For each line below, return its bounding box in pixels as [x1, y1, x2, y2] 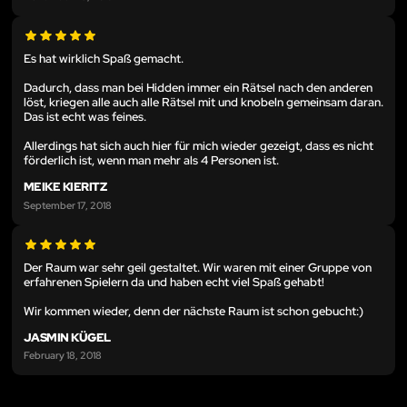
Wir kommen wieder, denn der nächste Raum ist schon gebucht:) [24, 303, 363, 319]
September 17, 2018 [24, 197, 112, 212]
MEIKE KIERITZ [24, 178, 107, 194]
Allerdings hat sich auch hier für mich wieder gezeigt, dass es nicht [24, 137, 373, 154]
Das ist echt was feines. [24, 108, 146, 124]
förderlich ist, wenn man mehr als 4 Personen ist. [24, 152, 279, 168]
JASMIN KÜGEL [24, 329, 111, 345]
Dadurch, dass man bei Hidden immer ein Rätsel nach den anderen [24, 79, 372, 95]
